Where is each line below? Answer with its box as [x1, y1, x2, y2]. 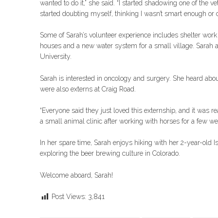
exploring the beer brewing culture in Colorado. [40, 149, 180, 158]
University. [40, 53, 72, 61]
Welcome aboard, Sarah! [40, 171, 113, 179]
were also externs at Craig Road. [40, 85, 136, 93]
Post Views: [52, 193, 86, 201]
